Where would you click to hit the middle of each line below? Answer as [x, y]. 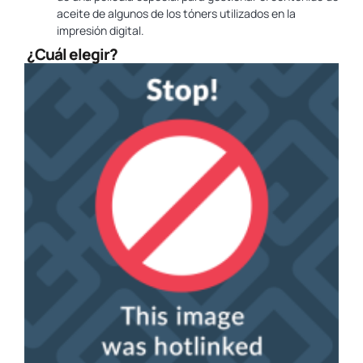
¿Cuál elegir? [71, 55]
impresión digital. [100, 31]
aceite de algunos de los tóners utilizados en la [176, 14]
